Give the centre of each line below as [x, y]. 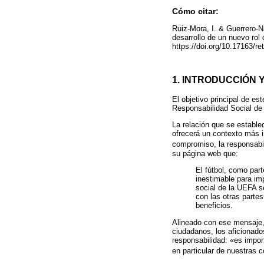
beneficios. [214, 206]
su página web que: [205, 153]
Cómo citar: [195, 12]
